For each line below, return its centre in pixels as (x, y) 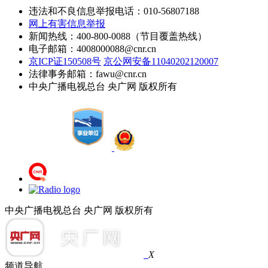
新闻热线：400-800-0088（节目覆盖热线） (118, 36)
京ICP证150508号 (65, 61)
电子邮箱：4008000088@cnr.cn (92, 48)
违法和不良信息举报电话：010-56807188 (114, 11)
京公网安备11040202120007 (161, 61)
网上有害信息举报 (67, 23)
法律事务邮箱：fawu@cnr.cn (88, 74)
